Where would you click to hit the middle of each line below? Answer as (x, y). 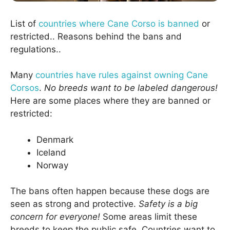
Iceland (51, 152)
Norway (52, 165)
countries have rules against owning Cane (122, 75)
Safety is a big (168, 204)
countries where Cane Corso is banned (119, 23)
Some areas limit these (149, 217)
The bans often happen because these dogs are (110, 191)
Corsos (25, 88)
